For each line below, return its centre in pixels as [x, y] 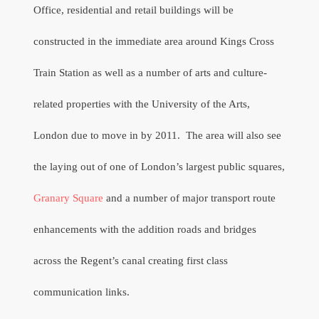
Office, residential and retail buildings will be [134, 10]
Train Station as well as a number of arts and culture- [151, 72]
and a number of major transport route [190, 198]
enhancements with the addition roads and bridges [145, 229]
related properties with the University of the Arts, [142, 104]
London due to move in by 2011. [107, 135]
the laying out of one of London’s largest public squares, [159, 166]
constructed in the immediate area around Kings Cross [154, 41]
